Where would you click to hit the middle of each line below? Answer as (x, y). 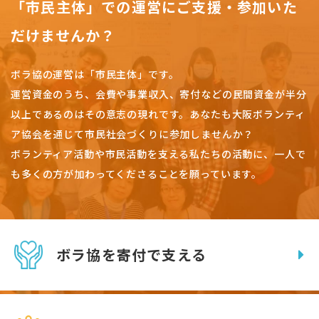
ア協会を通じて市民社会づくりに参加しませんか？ (132, 134)
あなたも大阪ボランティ (247, 114)
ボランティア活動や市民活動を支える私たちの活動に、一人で (158, 154)
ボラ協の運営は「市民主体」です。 (95, 74)
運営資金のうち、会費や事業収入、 (95, 94)
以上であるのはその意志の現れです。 (100, 114)
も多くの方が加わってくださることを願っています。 (137, 174)
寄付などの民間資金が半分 (243, 94)
